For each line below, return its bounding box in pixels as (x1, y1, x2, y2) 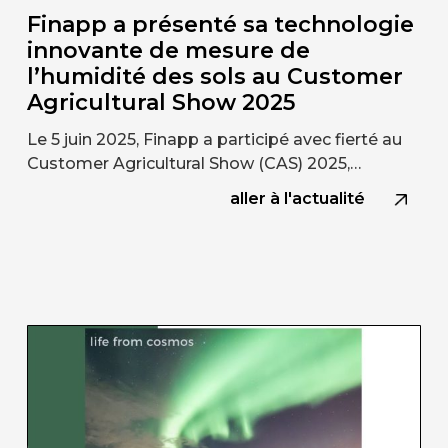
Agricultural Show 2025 (26, 89, 295, 117)
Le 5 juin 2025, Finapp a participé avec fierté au (26, 130, 402, 150)
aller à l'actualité (230, 189, 366, 209)
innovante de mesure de (26, 37, 310, 65)
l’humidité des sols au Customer (26, 63, 403, 91)
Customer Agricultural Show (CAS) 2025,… (26, 154, 361, 174)
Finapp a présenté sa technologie (26, 11, 414, 39)
